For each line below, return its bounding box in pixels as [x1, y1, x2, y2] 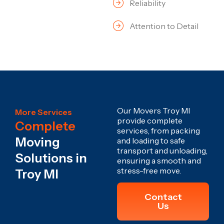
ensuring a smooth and [117, 155, 201, 165]
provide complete [117, 115, 182, 125]
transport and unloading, [117, 145, 207, 155]
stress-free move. [117, 165, 181, 175]
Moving [15, 134, 60, 149]
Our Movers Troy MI [117, 105, 190, 115]
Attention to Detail [129, 20, 198, 31]
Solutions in [15, 150, 87, 165]
